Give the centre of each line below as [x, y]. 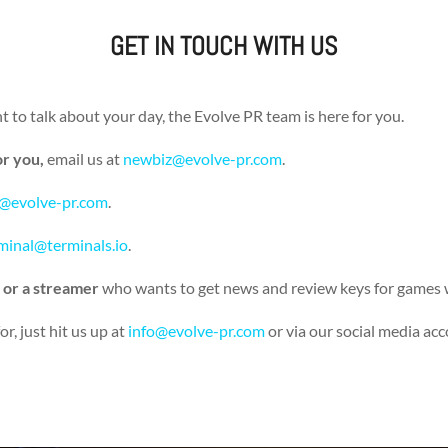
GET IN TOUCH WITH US [224, 46]
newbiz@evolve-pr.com [203, 159]
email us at [84, 159]
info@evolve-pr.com [197, 331]
